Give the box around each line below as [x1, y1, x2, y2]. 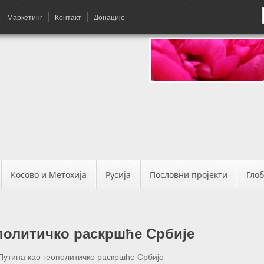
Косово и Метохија [11, 169, 87, 180]
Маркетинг [7, 12, 42, 22]
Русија [105, 169, 131, 180]
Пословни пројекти [150, 169, 227, 180]
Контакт [55, 12, 81, 22]
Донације [94, 12, 125, 22]
